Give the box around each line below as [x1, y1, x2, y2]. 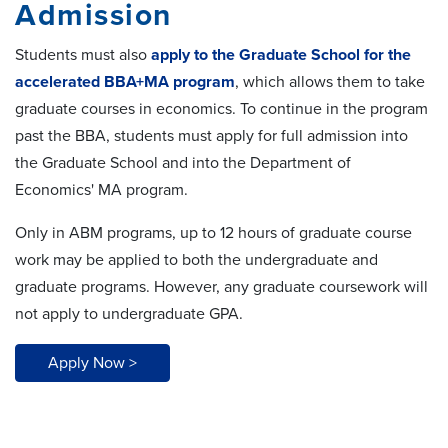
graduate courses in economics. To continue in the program [15, 99, 428, 120]
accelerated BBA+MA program [15, 72, 235, 93]
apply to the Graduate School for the [151, 45, 411, 66]
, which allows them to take [235, 72, 425, 93]
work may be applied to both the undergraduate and [15, 250, 378, 271]
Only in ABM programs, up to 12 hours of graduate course [15, 223, 412, 244]
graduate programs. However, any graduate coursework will [15, 277, 428, 298]
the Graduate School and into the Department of [15, 153, 351, 174]
